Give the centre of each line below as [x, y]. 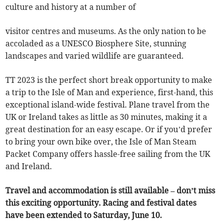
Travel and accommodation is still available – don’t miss [110, 191]
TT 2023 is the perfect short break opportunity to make [109, 80]
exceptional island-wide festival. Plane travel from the [108, 105]
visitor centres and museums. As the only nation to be [106, 31]
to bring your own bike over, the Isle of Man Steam [101, 142]
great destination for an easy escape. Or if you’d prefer [109, 129]
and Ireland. [29, 166]
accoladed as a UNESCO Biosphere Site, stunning [96, 44]
